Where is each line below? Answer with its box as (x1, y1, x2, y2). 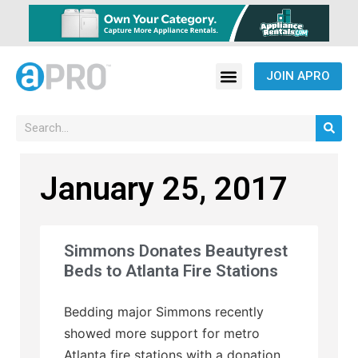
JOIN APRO (265, 69, 330, 84)
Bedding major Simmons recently (64, 303, 264, 320)
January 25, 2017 (40, 169, 288, 208)
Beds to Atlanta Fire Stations (64, 261, 278, 280)
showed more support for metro (64, 324, 260, 341)
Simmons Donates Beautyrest (64, 241, 288, 261)
